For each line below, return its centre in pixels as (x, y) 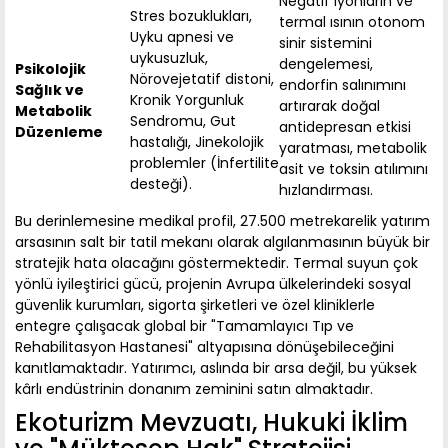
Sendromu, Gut (183, 121)
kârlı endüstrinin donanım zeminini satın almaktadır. (194, 389)
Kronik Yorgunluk (187, 100)
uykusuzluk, (169, 58)
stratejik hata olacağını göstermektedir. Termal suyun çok (216, 263)
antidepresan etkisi (345, 127)
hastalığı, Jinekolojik (197, 142)
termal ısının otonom (352, 22)
